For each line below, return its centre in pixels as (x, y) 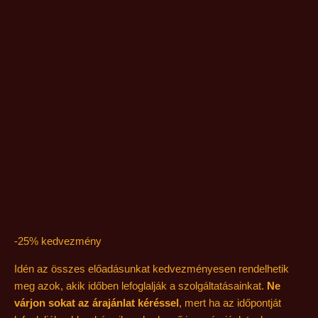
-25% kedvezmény (58, 241)
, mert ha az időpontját (230, 302)
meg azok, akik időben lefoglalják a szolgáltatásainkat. (141, 285)
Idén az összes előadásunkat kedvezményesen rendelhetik (152, 268)
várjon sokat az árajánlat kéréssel (97, 302)
